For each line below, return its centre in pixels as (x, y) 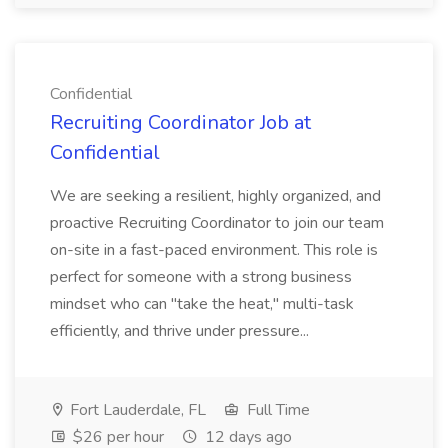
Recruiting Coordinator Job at (180, 122)
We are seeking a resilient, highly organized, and (215, 196)
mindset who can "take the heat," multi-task (202, 304)
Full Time (276, 410)
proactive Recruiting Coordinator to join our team (217, 223)
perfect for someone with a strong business (201, 277)
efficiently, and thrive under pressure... (181, 331)
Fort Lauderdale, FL (136, 410)
